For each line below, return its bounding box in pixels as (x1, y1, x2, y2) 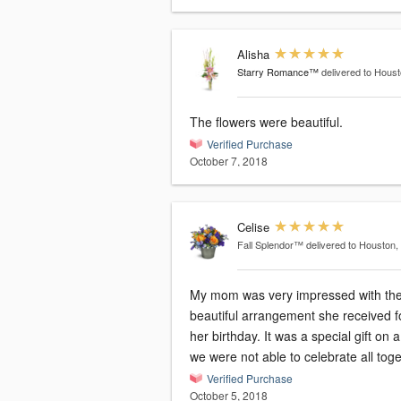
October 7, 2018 (190, 153, 268, 169)
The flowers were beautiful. (190, 113, 343, 132)
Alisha (236, 46, 269, 64)
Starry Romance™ (236, 64, 319, 80)
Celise (236, 218, 269, 236)
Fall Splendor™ (236, 237, 303, 252)
